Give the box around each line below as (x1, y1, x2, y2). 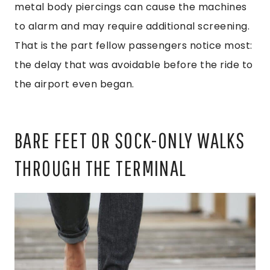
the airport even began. (14, 77, 134, 91)
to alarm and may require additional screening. (14, 19, 250, 33)
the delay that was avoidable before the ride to (14, 57, 253, 72)
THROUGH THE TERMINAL (14, 155, 187, 180)
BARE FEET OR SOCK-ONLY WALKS (14, 127, 245, 152)
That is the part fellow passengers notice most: (14, 38, 253, 52)
